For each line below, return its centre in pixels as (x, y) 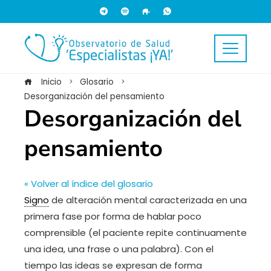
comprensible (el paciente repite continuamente (135, 233)
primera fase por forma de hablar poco (113, 216)
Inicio (50, 82)
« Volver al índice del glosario (89, 184)
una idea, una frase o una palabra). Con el (119, 249)
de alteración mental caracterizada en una (148, 200)
